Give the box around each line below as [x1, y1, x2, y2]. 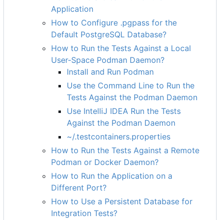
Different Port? [51, 183, 107, 193]
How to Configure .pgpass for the [51, 18, 177, 28]
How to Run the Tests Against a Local [51, 43, 191, 54]
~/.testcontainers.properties [67, 132, 170, 142]
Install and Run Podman [67, 67, 154, 77]
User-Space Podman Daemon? [51, 55, 165, 65]
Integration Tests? [51, 208, 117, 219]
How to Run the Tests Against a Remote [51, 145, 199, 156]
